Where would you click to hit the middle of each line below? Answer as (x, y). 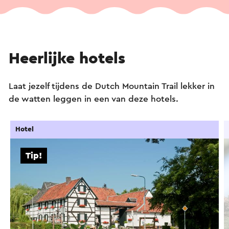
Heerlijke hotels (67, 58)
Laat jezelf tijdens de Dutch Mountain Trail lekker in (112, 86)
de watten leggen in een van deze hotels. (95, 99)
